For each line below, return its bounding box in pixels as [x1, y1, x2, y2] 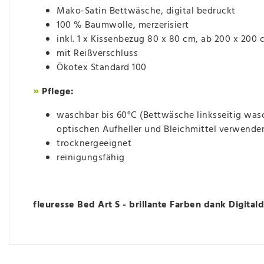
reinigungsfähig [57, 150, 125, 166]
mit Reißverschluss [57, 46, 138, 62]
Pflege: [39, 84, 74, 100]
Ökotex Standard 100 [57, 60, 147, 76]
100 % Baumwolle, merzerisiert [57, 18, 189, 34]
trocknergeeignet [57, 136, 131, 152]
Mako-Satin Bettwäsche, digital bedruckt [57, 4, 236, 19]
